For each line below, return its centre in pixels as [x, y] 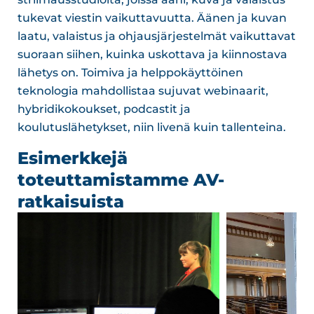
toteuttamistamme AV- [121, 179]
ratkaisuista [71, 201]
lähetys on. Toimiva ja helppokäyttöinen [130, 73]
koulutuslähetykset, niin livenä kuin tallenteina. [152, 128]
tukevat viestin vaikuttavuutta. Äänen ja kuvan [152, 18]
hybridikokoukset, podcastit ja [104, 109]
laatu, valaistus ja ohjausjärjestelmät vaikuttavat [157, 36]
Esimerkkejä [73, 158]
